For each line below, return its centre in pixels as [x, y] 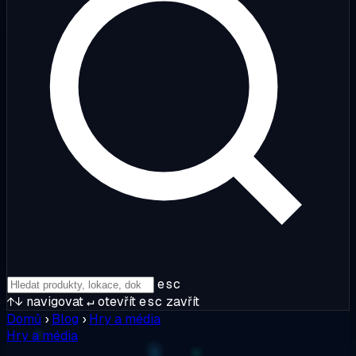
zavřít [181, 302]
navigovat [53, 302]
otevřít [115, 302]
